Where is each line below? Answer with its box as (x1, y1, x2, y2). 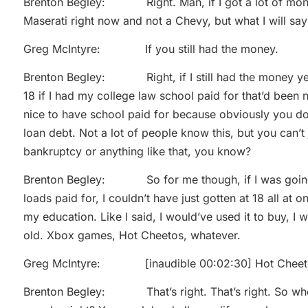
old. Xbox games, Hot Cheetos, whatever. (23, 228, 241, 242)
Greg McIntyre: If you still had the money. (23, 41, 278, 56)
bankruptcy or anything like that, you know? (23, 144, 251, 158)
